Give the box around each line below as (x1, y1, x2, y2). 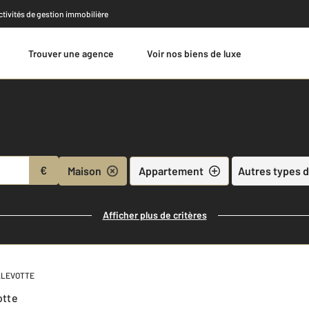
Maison (67, 163, 101, 177)
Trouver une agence (33, 48, 114, 59)
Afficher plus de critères (102, 209, 207, 221)
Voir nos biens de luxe (152, 48, 241, 59)
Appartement (138, 163, 203, 177)
